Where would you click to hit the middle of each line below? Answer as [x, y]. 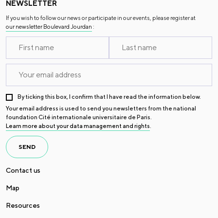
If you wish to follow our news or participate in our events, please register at [101, 18]
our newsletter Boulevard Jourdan [49, 27]
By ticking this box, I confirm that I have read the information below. [109, 97]
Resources [23, 206]
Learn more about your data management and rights [78, 126]
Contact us [23, 171]
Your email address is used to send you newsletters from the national [101, 109]
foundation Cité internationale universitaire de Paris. [79, 117]
